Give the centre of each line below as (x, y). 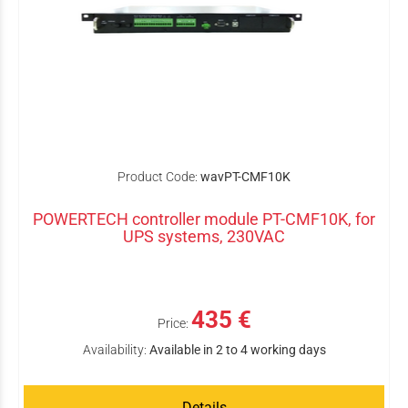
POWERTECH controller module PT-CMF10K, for (204, 219)
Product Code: (158, 177)
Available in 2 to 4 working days (237, 350)
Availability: (114, 350)
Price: (173, 323)
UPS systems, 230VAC (204, 236)
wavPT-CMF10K (245, 177)
